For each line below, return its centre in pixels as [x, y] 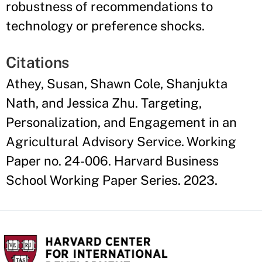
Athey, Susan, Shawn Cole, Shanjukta [117, 84]
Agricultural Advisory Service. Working [121, 142]
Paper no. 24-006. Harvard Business [112, 161]
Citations [38, 62]
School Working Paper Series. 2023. [112, 180]
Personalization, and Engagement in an [121, 122]
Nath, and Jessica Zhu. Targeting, [104, 103]
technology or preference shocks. [105, 26]
